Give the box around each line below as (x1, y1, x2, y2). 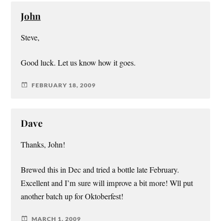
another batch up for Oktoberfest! (21, 191, 124, 202)
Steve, (21, 32, 40, 43)
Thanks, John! (21, 139, 66, 150)
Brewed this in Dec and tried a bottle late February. (21, 164, 180, 176)
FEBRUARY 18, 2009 (32, 81, 96, 89)
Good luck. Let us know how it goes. (21, 57, 136, 69)
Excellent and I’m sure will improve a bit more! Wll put (21, 178, 193, 189)
